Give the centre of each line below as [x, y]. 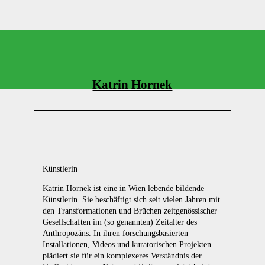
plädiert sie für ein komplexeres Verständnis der [122, 256]
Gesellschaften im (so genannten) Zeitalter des [119, 222]
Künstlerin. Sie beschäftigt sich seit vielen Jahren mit [131, 199]
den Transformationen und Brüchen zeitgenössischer [130, 211]
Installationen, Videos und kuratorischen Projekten [127, 244]
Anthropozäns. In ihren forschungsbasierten [115, 233]
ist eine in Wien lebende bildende [147, 188]
